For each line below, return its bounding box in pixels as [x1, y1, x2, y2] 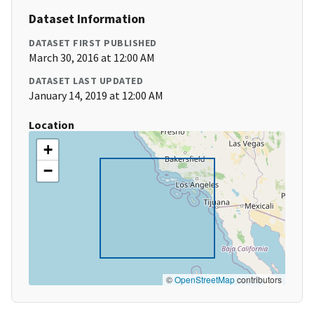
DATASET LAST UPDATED [29, 74, 143, 88]
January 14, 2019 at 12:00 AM [29, 88, 163, 103]
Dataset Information [29, 11, 145, 27]
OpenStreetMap [175, 273, 235, 286]
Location [29, 118, 74, 132]
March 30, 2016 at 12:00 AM [29, 50, 155, 65]
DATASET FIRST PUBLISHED [29, 36, 157, 50]
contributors [235, 273, 282, 286]
